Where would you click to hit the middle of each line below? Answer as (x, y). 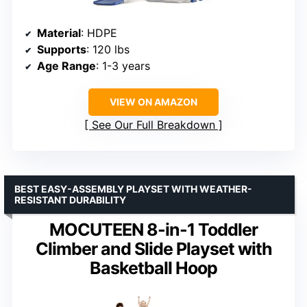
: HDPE (99, 33)
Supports (62, 50)
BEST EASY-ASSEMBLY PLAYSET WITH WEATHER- (133, 189)
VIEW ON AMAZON (153, 102)
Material (59, 33)
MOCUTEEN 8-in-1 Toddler (153, 230)
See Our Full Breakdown (153, 125)
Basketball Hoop (153, 268)
